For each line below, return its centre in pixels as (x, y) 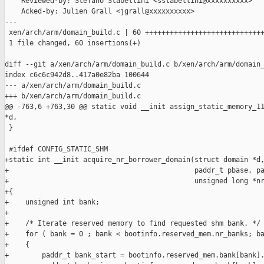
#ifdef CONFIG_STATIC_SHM (56, 149)
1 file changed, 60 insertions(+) (73, 43)
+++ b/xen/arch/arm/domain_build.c (73, 96)
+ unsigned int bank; (52, 202)
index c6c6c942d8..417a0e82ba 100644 (77, 75)
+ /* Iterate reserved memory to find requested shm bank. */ (133, 224)
